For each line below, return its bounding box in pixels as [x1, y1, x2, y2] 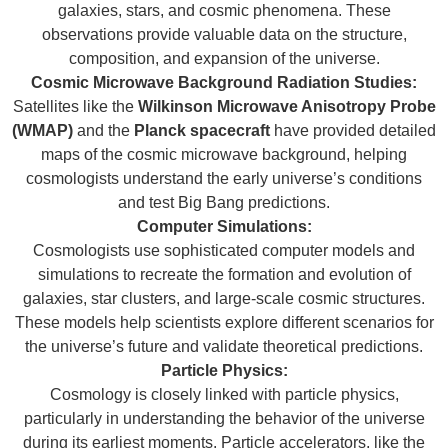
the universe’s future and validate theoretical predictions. [25, 337, 423, 355]
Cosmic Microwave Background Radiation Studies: [31, 73, 417, 91]
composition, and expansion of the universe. [68, 49, 380, 67]
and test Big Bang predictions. [118, 193, 330, 211]
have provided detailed [270, 121, 436, 139]
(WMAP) [12, 121, 73, 139]
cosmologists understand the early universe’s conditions [26, 169, 422, 187]
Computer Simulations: [136, 217, 312, 235]
